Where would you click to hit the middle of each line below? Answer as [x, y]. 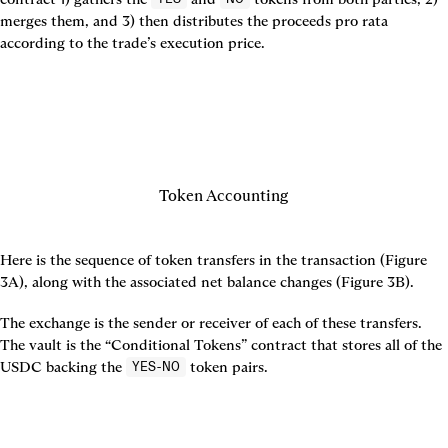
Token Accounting [224, 195]
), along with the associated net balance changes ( [180, 281]
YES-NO [156, 366]
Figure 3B [373, 281]
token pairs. [227, 366]
